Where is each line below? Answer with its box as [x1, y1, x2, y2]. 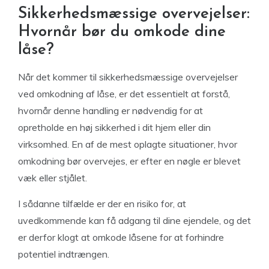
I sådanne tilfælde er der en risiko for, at [18, 198, 186, 210]
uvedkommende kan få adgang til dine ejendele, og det [18, 214, 251, 227]
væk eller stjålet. [18, 172, 87, 184]
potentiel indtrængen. [18, 248, 109, 261]
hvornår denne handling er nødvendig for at [18, 104, 203, 117]
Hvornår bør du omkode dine [18, 24, 226, 41]
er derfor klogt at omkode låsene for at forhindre [18, 231, 224, 244]
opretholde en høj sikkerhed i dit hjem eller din [18, 121, 211, 134]
